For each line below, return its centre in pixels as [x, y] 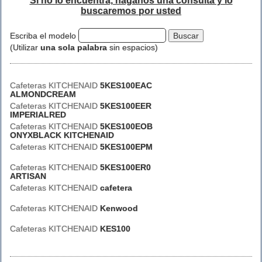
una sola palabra [74, 47]
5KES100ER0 [125, 167]
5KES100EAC [126, 85]
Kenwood [119, 208]
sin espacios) [132, 47]
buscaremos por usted [131, 11]
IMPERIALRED [38, 115]
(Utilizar [25, 47]
